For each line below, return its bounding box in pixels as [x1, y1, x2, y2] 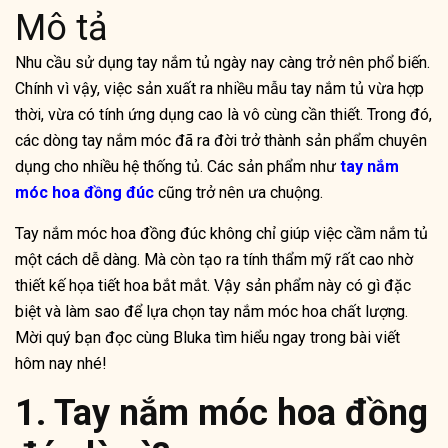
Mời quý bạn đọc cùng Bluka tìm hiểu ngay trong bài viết [15, 328, 400, 348]
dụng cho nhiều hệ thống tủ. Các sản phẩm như [15, 157, 340, 177]
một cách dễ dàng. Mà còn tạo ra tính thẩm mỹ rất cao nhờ [15, 250, 413, 270]
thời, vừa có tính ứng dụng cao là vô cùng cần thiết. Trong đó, [15, 105, 432, 125]
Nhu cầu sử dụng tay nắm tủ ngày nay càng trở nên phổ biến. [15, 53, 430, 73]
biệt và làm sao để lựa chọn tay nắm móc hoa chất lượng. [15, 302, 408, 322]
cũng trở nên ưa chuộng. [154, 183, 323, 203]
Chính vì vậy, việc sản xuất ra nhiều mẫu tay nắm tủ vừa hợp [15, 79, 424, 99]
